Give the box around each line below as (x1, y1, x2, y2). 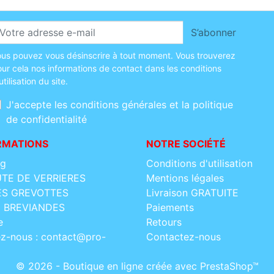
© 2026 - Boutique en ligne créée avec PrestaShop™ (15, 260, 259, 273)
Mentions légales (146, 172, 224, 185)
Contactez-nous (146, 231, 221, 243)
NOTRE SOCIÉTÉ (146, 138, 226, 150)
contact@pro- (41, 231, 106, 243)
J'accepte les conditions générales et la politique (6, 98, 233, 111)
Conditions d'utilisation (146, 157, 253, 170)
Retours (146, 216, 182, 229)
